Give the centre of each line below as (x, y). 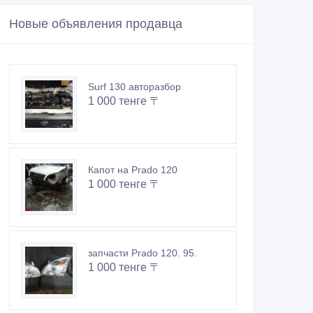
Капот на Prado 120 (133, 170)
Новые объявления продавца (96, 24)
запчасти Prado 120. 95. (143, 253)
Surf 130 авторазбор (134, 87)
